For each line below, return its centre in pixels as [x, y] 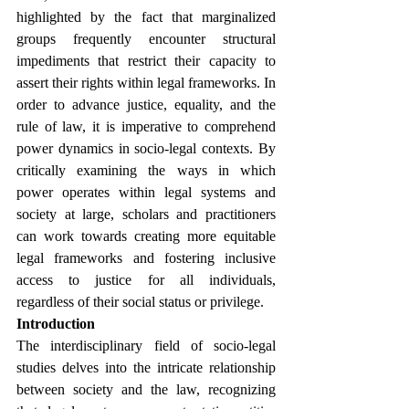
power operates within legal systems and [146, 192]
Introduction [56, 324]
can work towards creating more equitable [146, 236]
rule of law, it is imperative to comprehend [146, 126]
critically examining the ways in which [146, 170]
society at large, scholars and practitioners [146, 214]
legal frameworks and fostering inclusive [146, 258]
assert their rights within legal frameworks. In [146, 83]
